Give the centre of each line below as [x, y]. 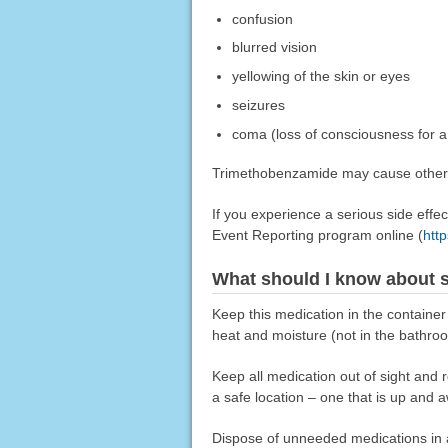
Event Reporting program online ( [317, 235]
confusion [262, 18]
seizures [258, 105]
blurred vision [274, 47]
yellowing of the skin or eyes [320, 76]
